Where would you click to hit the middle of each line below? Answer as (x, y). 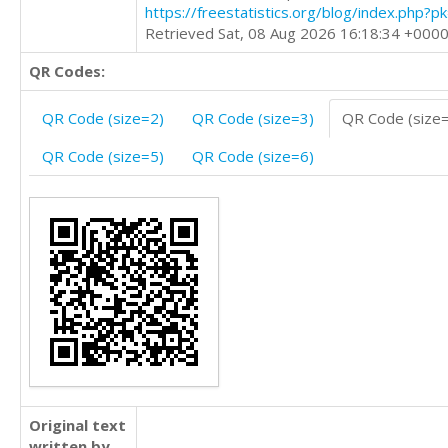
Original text (77, 425)
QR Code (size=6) (253, 156)
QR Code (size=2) (103, 118)
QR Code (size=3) (253, 118)
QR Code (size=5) (103, 156)
